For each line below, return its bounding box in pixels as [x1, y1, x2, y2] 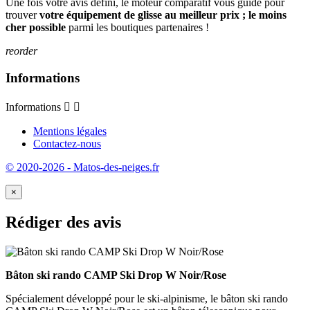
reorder [6, 45, 37, 57]
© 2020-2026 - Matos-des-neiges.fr [6, 161, 159, 173]
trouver [6, 9, 39, 21]
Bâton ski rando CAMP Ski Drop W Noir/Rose [6, 268, 226, 281]
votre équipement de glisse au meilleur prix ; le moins [39, 9, 286, 21]
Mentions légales [33, 125, 107, 137]
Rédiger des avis [6, 212, 121, 231]
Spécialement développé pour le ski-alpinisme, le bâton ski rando [6, 292, 288, 304]
